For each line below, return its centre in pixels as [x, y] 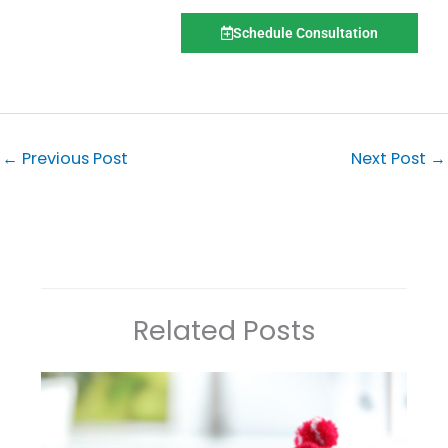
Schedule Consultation [305, 33]
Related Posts [224, 330]
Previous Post [73, 158]
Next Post [390, 158]
